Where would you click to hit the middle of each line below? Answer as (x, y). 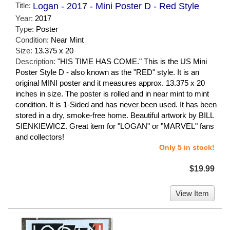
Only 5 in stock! (187, 148)
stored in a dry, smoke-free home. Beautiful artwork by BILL (114, 116)
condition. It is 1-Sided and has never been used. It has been (116, 105)
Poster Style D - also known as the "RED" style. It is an (107, 72)
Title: (24, 6)
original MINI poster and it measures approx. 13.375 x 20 (110, 83)
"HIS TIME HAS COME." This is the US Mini (132, 62)
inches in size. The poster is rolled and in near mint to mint (112, 94)
